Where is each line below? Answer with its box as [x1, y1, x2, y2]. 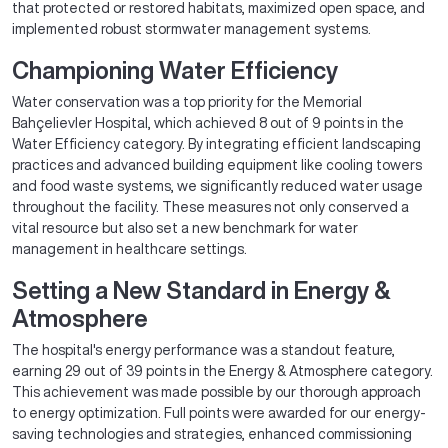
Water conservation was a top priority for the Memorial [12, 95, 362, 109]
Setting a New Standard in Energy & [12, 278, 391, 302]
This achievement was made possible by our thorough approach [12, 385, 421, 399]
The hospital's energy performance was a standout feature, [12, 343, 395, 357]
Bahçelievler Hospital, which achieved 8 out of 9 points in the [12, 116, 404, 130]
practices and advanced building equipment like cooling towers [12, 158, 422, 172]
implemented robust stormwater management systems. [12, 22, 371, 36]
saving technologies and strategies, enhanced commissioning [12, 427, 412, 441]
